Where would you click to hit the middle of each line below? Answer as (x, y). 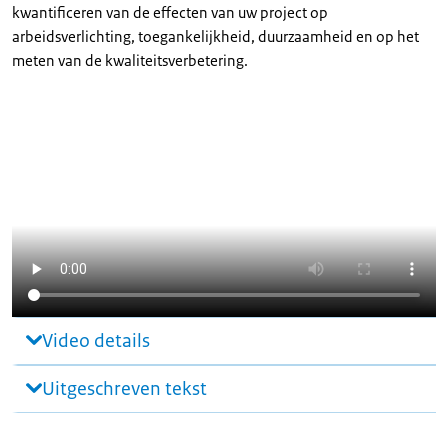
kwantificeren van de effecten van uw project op (170, 12)
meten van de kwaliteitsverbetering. (130, 60)
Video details (96, 341)
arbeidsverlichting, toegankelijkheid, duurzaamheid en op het (215, 36)
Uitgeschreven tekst (124, 389)
